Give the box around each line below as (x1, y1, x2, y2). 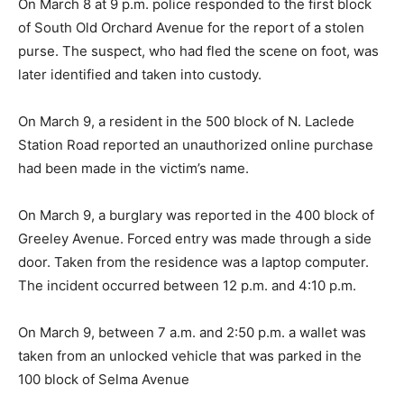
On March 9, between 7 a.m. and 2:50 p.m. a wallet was (18, 324, 366, 341)
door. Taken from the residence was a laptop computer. (18, 253, 369, 271)
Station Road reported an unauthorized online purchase (18, 136, 373, 153)
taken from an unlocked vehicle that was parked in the (18, 347, 362, 364)
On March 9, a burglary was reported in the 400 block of (18, 207, 374, 224)
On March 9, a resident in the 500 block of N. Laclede (18, 113, 354, 130)
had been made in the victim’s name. (18, 160, 249, 177)
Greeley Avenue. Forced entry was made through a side (18, 230, 372, 247)
